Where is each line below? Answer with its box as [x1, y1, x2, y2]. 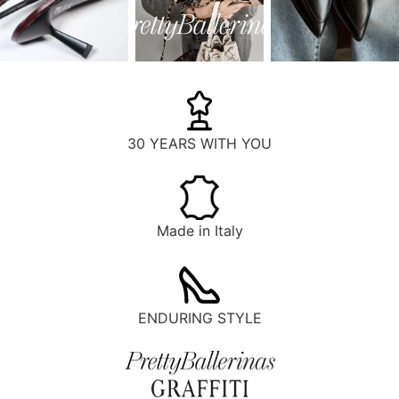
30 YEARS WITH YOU [127, 134, 272, 153]
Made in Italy [156, 222, 243, 240]
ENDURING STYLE [137, 309, 262, 328]
